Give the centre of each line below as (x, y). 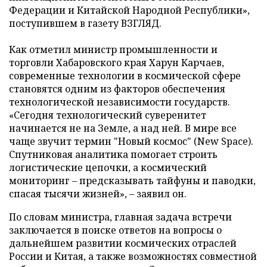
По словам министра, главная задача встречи (120, 217)
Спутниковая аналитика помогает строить (113, 154)
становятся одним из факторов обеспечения (117, 89)
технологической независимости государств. (119, 102)
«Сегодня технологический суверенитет (108, 115)
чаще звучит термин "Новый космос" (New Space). (131, 141)
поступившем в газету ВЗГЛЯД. (85, 23)
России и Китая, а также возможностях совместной (133, 256)
